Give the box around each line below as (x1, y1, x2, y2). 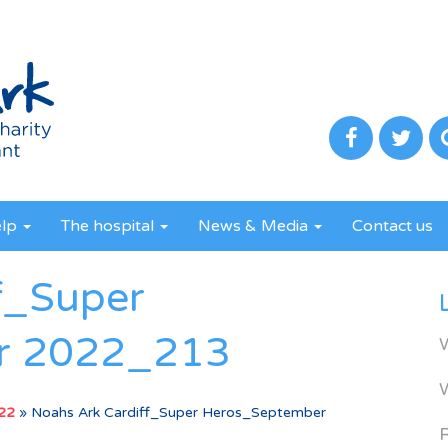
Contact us (352, 216, 433, 236)
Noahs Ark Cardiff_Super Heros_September (31, 404, 326, 421)
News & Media (198, 216, 312, 236)
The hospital (61, 216, 158, 236)
